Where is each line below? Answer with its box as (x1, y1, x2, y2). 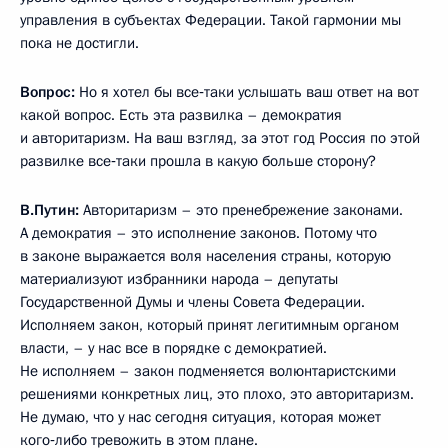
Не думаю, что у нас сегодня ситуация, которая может (20, 406, 381, 427)
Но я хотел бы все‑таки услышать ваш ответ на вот (75, 81, 419, 102)
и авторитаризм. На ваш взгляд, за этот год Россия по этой (20, 127, 420, 148)
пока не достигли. (20, 32, 139, 53)
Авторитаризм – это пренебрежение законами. (79, 199, 403, 220)
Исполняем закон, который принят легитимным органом (20, 314, 399, 335)
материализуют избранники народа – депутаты (20, 268, 338, 289)
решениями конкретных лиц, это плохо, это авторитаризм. (20, 383, 414, 404)
